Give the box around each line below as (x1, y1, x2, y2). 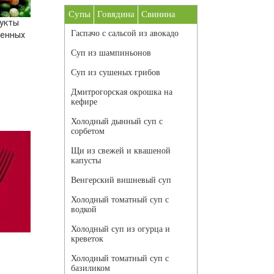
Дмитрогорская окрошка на (71, 87, 172, 97)
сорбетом (71, 127, 105, 136)
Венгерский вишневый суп (71, 176, 171, 185)
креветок (71, 234, 103, 244)
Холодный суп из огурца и (71, 224, 170, 234)
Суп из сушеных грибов (71, 68, 160, 78)
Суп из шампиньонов (71, 48, 151, 58)
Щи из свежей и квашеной (71, 146, 171, 156)
